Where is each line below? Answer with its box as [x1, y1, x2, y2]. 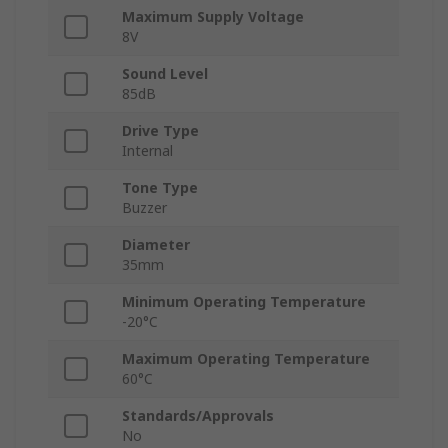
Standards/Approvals [122, 406, 274, 426]
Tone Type [122, 178, 198, 198]
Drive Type [122, 121, 199, 141]
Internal [122, 141, 173, 161]
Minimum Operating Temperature [122, 292, 366, 312]
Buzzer [122, 198, 167, 218]
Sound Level [122, 64, 208, 84]
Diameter [122, 235, 190, 255]
